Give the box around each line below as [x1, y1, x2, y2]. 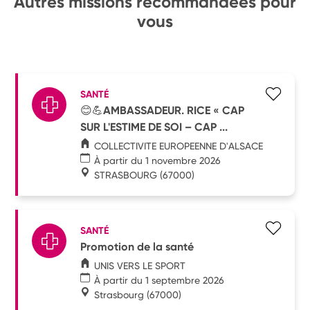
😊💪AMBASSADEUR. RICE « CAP [80, 103, 245, 117]
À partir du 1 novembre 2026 [94, 154, 221, 166]
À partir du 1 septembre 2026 [94, 274, 225, 286]
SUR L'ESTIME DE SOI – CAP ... [80, 120, 228, 134]
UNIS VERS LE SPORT [94, 259, 186, 271]
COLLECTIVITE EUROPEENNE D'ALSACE [94, 140, 264, 152]
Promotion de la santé [80, 239, 194, 253]
